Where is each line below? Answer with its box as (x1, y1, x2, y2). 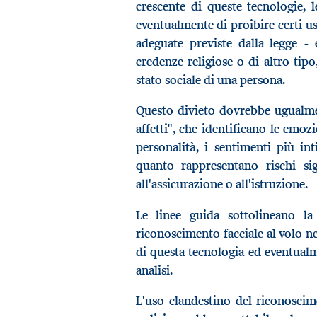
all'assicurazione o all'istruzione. (135, 176, 308, 192)
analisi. (135, 262, 173, 278)
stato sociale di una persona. (135, 71, 285, 88)
